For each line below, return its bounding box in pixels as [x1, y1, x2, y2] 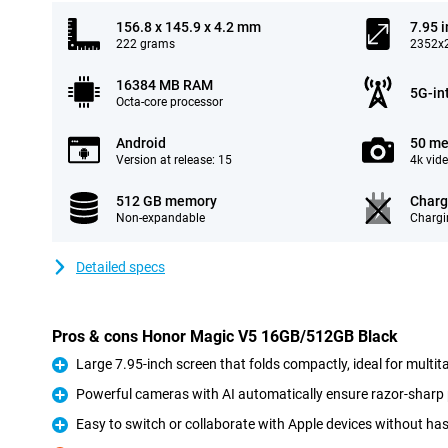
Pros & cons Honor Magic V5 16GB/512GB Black [52, 327, 398, 346]
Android [116, 135, 166, 151]
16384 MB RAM [116, 77, 213, 93]
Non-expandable [116, 211, 205, 225]
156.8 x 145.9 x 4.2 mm [116, 19, 261, 35]
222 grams [116, 37, 175, 51]
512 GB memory [116, 193, 217, 209]
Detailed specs [76, 259, 165, 275]
